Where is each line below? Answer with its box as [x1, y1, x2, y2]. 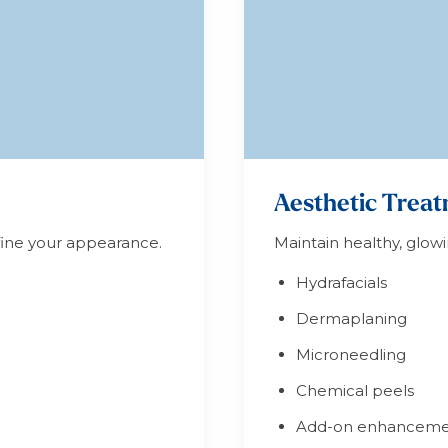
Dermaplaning [296, 309, 407, 328]
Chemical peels [296, 381, 414, 400]
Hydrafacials [296, 273, 387, 292]
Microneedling [296, 345, 406, 364]
